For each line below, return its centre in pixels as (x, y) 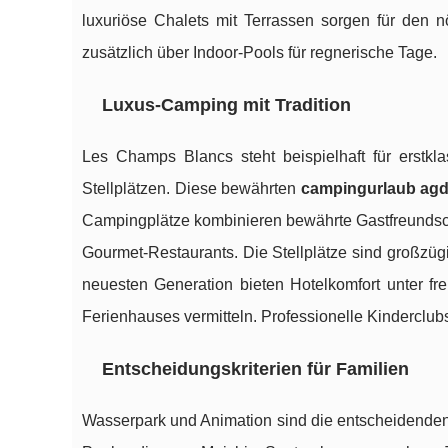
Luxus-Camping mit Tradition (226, 105)
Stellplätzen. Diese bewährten (191, 189)
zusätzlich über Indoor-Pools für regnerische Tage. (259, 53)
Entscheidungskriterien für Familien (255, 369)
